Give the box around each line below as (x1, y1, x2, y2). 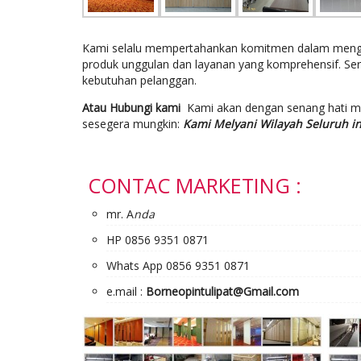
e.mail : (106, 283, 146, 299)
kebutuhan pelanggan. (82, 72, 197, 88)
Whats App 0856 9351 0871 (106, 257, 250, 273)
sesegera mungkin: (82, 115, 180, 131)
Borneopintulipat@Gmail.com (146, 283, 299, 299)
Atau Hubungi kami (82, 99, 184, 115)
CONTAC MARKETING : (88, 171, 301, 199)
